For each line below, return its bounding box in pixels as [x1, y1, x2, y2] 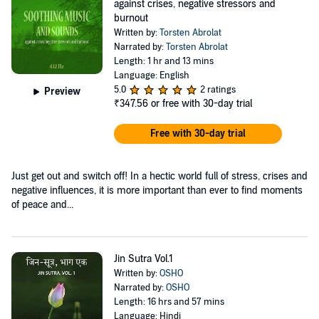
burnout [113, 11, 148, 24]
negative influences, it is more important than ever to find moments [11, 184, 303, 197]
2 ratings [199, 83, 236, 95]
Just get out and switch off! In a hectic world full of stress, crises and [11, 169, 308, 182]
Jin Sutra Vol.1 [113, 252, 173, 265]
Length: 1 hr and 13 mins [113, 55, 214, 67]
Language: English [113, 69, 189, 81]
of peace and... [11, 198, 73, 211]
